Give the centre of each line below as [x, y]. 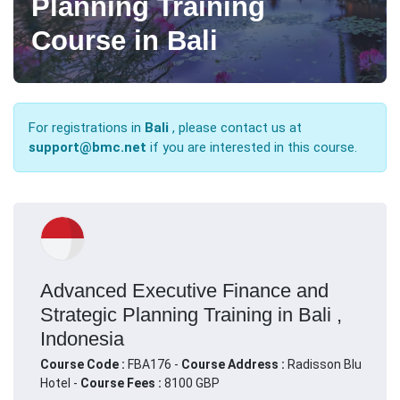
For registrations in [87, 127]
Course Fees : [121, 383]
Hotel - [60, 383]
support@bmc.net [87, 147]
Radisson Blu [325, 364]
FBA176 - [154, 364]
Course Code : [84, 364]
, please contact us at [235, 127]
